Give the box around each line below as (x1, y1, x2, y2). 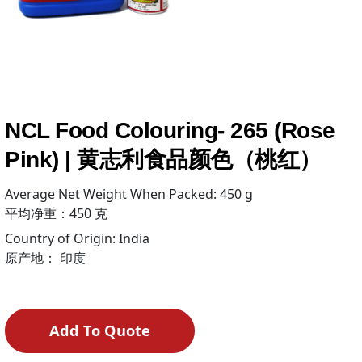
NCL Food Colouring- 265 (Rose (5, 118, 335, 144)
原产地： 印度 (5, 248, 86, 267)
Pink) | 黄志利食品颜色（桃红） (5, 147, 322, 173)
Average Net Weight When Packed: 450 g (5, 185, 254, 204)
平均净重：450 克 (5, 204, 108, 223)
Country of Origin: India (5, 229, 150, 247)
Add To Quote (48, 321, 150, 341)
